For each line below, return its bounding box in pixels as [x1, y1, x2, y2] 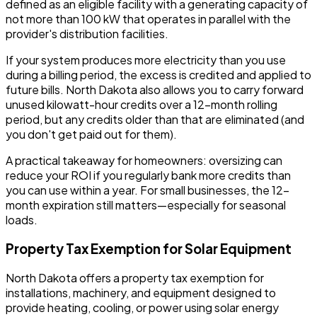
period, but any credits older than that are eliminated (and [6, 112, 304, 127]
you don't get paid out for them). [6, 127, 177, 142]
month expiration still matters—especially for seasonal [6, 197, 286, 213]
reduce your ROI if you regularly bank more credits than [6, 168, 291, 183]
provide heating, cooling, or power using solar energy [6, 299, 279, 315]
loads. [6, 212, 38, 228]
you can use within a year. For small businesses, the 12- [6, 183, 289, 198]
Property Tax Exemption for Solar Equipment [6, 241, 292, 258]
